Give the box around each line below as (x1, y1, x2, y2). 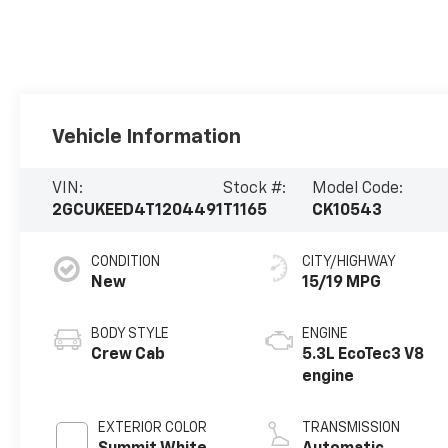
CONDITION (91, 255, 161, 270)
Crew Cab (91, 347, 166, 364)
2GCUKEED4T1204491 (52, 203, 224, 220)
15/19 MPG (302, 275, 382, 292)
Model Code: (312, 181, 404, 198)
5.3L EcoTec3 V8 (302, 347, 425, 364)
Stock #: (223, 181, 287, 198)
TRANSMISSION (302, 421, 401, 436)
